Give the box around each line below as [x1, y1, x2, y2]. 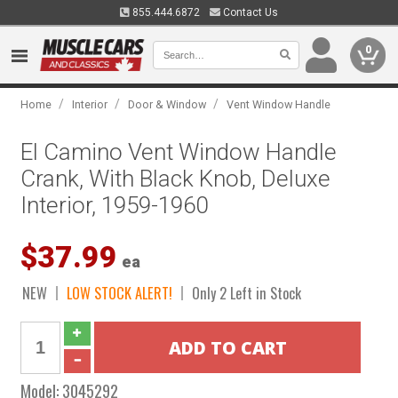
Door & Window [128, 98, 207, 111]
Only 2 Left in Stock [192, 282, 302, 304]
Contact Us [220, 6, 278, 19]
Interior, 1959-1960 [20, 192, 209, 219]
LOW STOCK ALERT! [67, 282, 173, 304]
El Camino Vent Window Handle [20, 139, 338, 165]
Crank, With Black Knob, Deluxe [20, 165, 331, 192]
